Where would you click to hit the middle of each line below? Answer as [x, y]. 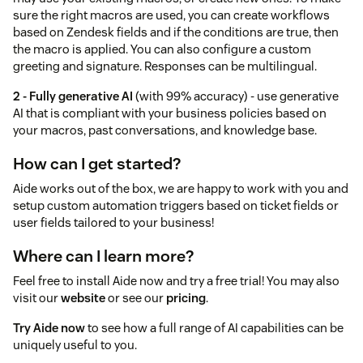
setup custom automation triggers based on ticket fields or [176, 205]
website [83, 297]
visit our [37, 297]
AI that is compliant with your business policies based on [170, 113]
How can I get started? [97, 163]
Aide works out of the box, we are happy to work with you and [181, 188]
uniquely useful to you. [75, 344]
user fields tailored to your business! [113, 222]
